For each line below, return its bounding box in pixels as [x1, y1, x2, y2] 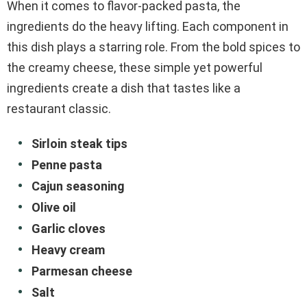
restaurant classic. [7, 101, 111, 116]
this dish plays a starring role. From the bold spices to [7, 39, 300, 54]
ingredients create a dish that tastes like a [7, 80, 241, 95]
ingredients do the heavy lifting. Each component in [7, 19, 288, 34]
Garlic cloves [32, 221, 106, 236]
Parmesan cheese [32, 263, 132, 278]
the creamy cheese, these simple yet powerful [7, 60, 262, 75]
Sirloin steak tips [32, 136, 127, 151]
